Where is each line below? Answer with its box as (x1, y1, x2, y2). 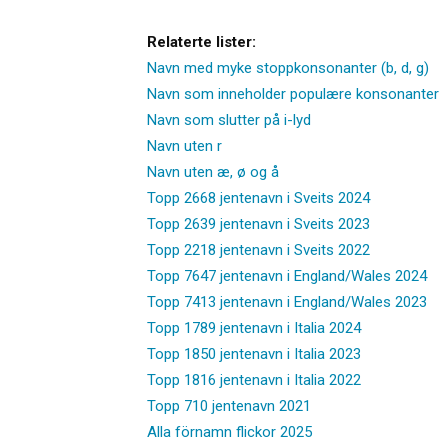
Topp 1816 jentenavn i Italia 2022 (147, 370, 361, 389)
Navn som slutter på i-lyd (147, 110, 311, 129)
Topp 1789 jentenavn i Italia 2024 (147, 318, 361, 337)
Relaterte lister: (147, 32, 256, 51)
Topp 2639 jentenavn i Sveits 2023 (147, 214, 370, 233)
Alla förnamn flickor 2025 (147, 422, 312, 441)
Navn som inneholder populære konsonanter (147, 84, 439, 103)
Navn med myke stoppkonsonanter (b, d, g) (147, 58, 429, 77)
